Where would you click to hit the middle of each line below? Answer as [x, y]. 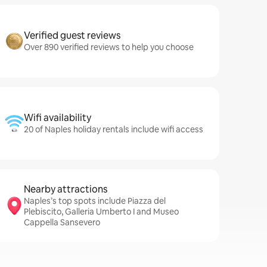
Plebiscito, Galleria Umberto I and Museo [101, 212]
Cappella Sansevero [62, 222]
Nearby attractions [66, 189]
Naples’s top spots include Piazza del [95, 201]
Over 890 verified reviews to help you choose [109, 47]
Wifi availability [58, 118]
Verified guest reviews [72, 35]
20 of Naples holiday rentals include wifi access [114, 129]
